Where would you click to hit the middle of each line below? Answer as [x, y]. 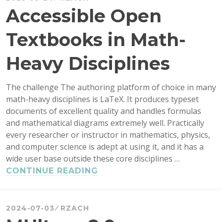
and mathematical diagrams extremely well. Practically [105, 123]
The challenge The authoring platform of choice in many [111, 87]
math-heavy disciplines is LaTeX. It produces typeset [102, 99]
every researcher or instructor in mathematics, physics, [108, 135]
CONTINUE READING [52, 170]
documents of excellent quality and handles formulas [104, 111]
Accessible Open [84, 16]
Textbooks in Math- [96, 39]
